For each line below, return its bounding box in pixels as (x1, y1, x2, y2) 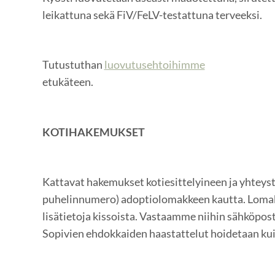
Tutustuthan (42, 58, 104, 72)
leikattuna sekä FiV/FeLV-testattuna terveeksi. (42, 7, 262, 21)
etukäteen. (42, 75, 93, 89)
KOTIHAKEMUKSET (42, 125, 145, 139)
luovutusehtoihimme (104, 58, 205, 72)
